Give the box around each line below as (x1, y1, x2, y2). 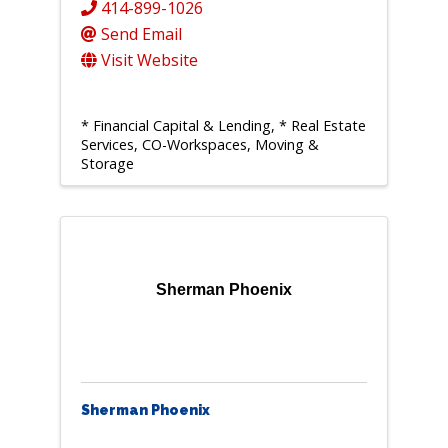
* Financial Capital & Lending (80, 116, 271, 136)
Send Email (100, 23, 182, 46)
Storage (80, 154, 134, 174)
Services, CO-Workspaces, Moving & (80, 135, 319, 155)
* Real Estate (278, 116, 366, 136)
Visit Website (100, 49, 198, 72)
